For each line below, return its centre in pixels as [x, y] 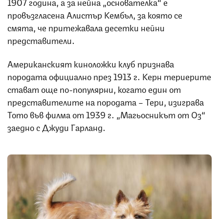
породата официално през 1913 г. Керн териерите [109, 76]
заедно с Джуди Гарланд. [56, 126]
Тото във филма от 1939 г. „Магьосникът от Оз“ [106, 114]
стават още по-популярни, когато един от [94, 88]
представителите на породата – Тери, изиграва [106, 101]
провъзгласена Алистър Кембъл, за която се [95, 14]
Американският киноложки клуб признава [91, 63]
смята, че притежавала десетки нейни [86, 27]
